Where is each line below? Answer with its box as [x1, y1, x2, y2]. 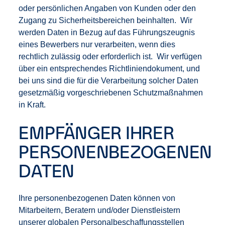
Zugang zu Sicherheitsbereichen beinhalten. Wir [19, 16, 193, 25]
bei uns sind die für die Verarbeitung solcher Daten [19, 76, 199, 85]
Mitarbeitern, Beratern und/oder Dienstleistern [19, 206, 181, 214]
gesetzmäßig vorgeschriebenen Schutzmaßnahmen [19, 88, 203, 97]
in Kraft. [19, 100, 46, 109]
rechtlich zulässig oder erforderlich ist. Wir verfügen [19, 52, 202, 61]
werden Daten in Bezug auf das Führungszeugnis [19, 28, 195, 37]
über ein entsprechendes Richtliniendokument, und [19, 64, 200, 73]
